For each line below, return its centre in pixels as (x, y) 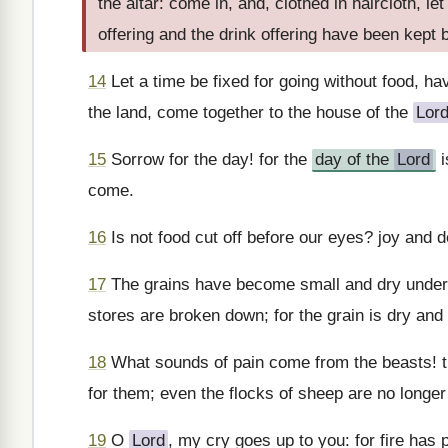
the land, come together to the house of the (250, 112)
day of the (354, 159)
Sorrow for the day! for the (209, 159)
